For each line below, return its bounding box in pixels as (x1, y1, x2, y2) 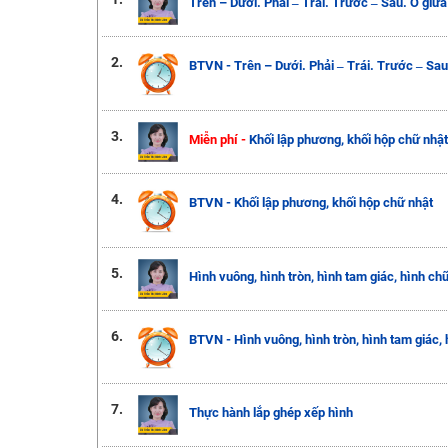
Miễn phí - (188, 131, 249, 147)
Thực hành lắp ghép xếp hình (188, 405, 353, 421)
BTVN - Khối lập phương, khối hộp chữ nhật (188, 194, 433, 210)
